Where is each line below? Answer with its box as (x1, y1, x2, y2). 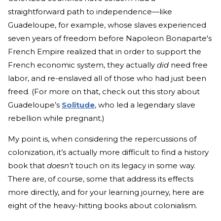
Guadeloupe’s (8, 100, 62, 110)
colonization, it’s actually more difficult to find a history (8, 147, 209, 157)
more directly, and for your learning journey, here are (8, 187, 204, 197)
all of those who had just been (94, 74, 206, 83)
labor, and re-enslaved (8, 74, 92, 83)
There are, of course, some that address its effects (8, 174, 193, 184)
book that (8, 161, 47, 171)
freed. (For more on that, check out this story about (8, 87, 200, 97)
